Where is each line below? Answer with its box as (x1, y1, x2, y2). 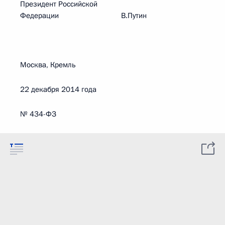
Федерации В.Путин (20, 11, 147, 21)
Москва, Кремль (20, 60, 76, 70)
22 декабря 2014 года (20, 84, 96, 94)
